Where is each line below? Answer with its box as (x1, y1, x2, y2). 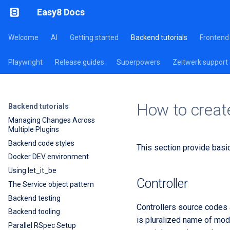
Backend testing (8, 194, 61, 202)
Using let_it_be (8, 166, 56, 175)
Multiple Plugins (8, 125, 59, 133)
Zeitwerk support (172, 58, 228, 66)
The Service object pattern (8, 180, 94, 188)
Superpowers (117, 58, 160, 66)
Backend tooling (8, 207, 60, 216)
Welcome (8, 33, 39, 42)
